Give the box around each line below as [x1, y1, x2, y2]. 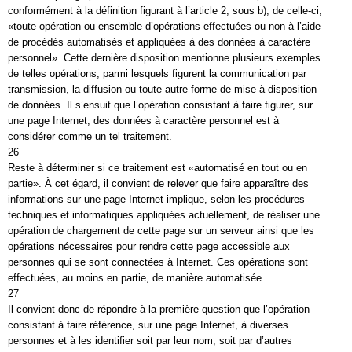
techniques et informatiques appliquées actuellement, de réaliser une [8, 209, 320, 221]
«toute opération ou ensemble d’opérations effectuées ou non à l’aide [8, 20, 321, 32]
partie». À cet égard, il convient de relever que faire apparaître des [8, 178, 309, 189]
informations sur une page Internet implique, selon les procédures [8, 193, 305, 205]
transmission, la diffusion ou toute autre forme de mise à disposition [8, 83, 317, 95]
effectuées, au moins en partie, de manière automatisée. [8, 272, 265, 284]
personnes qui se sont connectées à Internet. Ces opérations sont [8, 256, 308, 268]
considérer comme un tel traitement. [8, 130, 172, 142]
